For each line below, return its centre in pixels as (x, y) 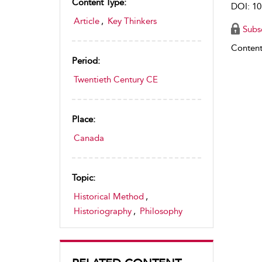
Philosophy (161, 211)
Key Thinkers (132, 21)
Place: (84, 119)
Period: (86, 61)
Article (87, 21)
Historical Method (109, 196)
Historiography (103, 211)
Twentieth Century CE (116, 80)
